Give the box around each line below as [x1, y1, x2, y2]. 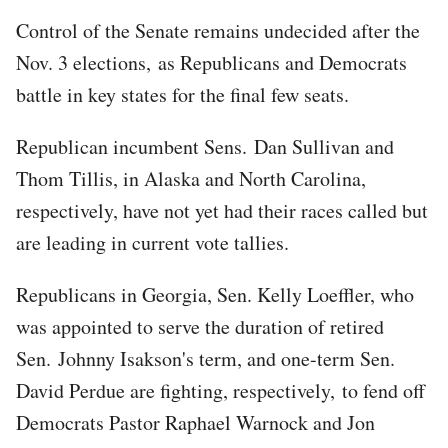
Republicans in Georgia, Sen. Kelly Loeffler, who [16, 280, 414, 308]
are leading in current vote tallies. [16, 228, 296, 256]
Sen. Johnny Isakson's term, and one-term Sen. [16, 344, 395, 372]
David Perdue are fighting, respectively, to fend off [16, 376, 425, 404]
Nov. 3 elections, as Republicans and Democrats [16, 48, 407, 76]
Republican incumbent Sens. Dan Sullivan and [16, 132, 394, 160]
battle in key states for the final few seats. [16, 80, 356, 108]
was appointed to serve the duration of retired [16, 312, 384, 340]
